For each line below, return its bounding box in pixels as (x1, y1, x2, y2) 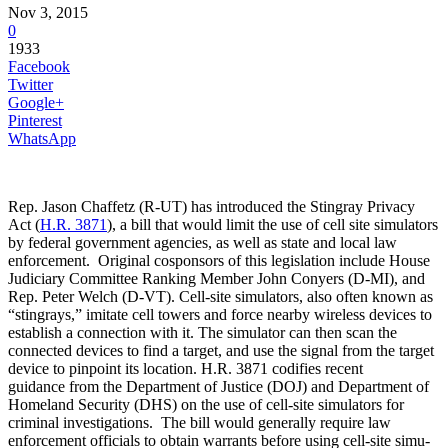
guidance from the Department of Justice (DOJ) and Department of (8, 377, 429, 395)
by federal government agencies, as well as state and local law (8, 233, 397, 251)
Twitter (8, 75, 53, 93)
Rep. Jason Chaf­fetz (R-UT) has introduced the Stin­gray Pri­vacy (8, 197, 415, 215)
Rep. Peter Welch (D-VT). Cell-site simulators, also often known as (8, 287, 433, 305)
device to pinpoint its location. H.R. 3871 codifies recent (8, 359, 363, 377)
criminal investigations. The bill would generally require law (8, 413, 391, 431)
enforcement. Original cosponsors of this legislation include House (8, 251, 430, 269)
